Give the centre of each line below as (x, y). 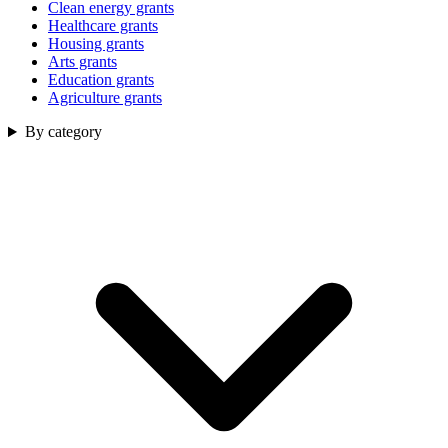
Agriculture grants (105, 98)
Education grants (101, 80)
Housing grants (96, 44)
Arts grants (82, 62)
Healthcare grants (103, 26)
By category (63, 132)
